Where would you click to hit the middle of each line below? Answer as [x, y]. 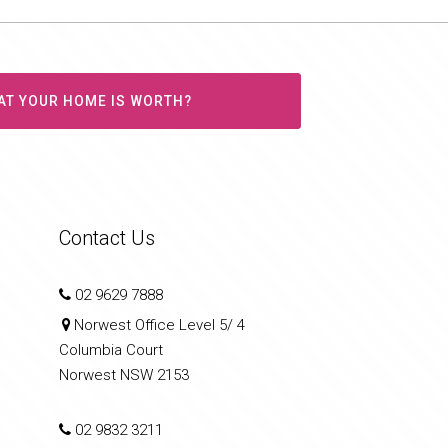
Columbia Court [110, 349]
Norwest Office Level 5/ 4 [159, 324]
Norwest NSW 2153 [123, 374]
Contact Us [106, 237]
